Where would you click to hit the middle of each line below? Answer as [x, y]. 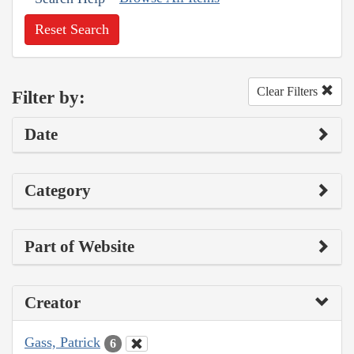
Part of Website [79, 247]
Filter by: [49, 97]
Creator [53, 303]
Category [58, 191]
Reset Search [72, 30]
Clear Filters [289, 92]
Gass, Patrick [62, 343]
